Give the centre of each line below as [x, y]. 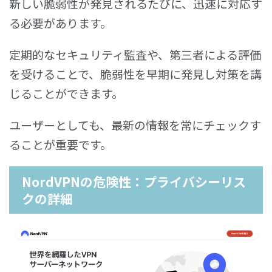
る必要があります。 [60, 22]
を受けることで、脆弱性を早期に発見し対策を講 [135, 73]
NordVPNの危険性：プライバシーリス [134, 181]
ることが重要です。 [60, 144]
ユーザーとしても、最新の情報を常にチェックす [135, 124]
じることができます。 [66, 93]
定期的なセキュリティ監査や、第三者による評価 [135, 54]
